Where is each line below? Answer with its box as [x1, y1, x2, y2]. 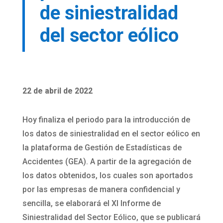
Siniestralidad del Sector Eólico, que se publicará [22, 213, 201, 222]
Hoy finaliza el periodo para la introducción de [22, 115, 190, 124]
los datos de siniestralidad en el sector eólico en [22, 129, 200, 138]
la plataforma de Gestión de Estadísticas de [22, 143, 182, 152]
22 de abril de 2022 [22, 86, 93, 96]
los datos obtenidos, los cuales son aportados [22, 171, 193, 180]
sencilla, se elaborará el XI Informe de [22, 199, 161, 208]
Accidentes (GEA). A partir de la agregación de [22, 157, 191, 166]
